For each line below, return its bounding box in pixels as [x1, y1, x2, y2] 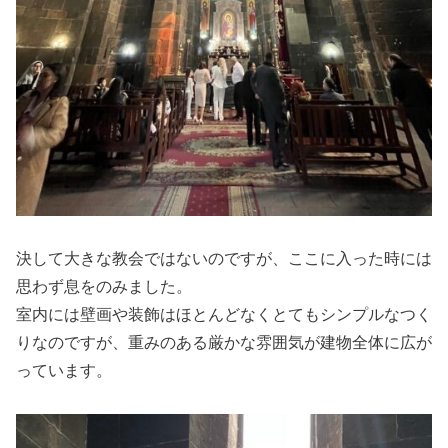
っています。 [16, 362, 112, 380]
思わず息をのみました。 [16, 278, 192, 296]
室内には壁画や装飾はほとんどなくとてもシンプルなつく [16, 306, 432, 324]
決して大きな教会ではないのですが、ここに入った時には [16, 250, 432, 268]
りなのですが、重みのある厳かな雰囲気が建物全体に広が [16, 334, 432, 352]
